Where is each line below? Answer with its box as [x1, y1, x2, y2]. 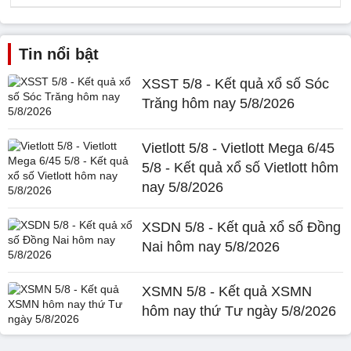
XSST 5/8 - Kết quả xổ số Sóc [142, 76, 330, 92]
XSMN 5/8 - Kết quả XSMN [142, 284, 313, 299]
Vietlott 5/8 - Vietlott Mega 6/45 [142, 140, 335, 156]
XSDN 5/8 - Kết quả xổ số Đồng [142, 219, 342, 235]
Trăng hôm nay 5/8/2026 [142, 96, 295, 111]
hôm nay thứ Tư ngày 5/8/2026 [142, 303, 337, 319]
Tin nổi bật [19, 45, 99, 63]
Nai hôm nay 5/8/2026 [142, 239, 280, 255]
